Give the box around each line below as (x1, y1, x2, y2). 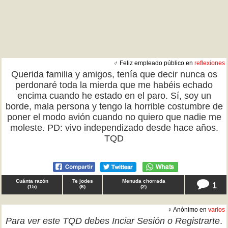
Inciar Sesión (112, 216, 165, 226)
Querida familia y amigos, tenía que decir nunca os (11, 69, 217, 79)
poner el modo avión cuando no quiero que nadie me (7, 112, 221, 122)
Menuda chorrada (122, 178, 165, 184)
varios (208, 206, 225, 213)
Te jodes (72, 178, 93, 184)
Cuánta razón (15, 178, 48, 184)
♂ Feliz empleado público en (113, 60, 194, 67)
